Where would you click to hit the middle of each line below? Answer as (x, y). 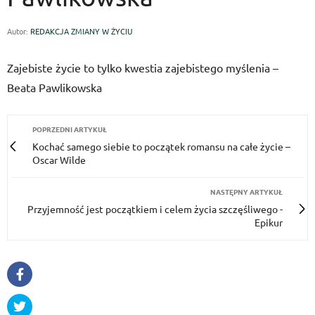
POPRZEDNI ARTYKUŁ (70, 129)
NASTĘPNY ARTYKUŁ (246, 192)
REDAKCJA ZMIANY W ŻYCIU (82, 31)
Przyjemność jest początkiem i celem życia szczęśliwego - (155, 209)
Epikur (269, 222)
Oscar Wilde (59, 160)
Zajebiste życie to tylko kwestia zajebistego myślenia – (143, 67)
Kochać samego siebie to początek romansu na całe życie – (161, 146)
